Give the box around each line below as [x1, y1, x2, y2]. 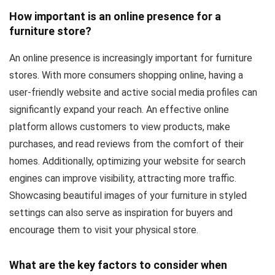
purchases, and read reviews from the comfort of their [9, 137, 244, 150]
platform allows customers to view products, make [9, 120, 230, 133]
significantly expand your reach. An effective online [9, 103, 229, 115]
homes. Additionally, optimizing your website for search [9, 155, 246, 167]
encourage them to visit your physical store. [9, 223, 198, 236]
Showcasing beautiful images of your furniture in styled [9, 189, 247, 201]
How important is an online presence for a [9, 9, 221, 23]
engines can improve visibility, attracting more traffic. [9, 172, 236, 184]
